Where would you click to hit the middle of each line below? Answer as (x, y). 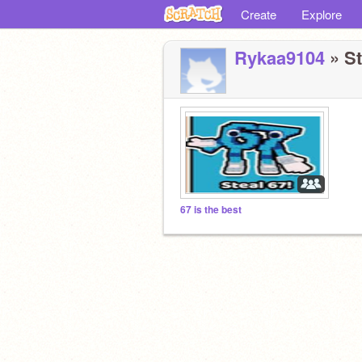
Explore (322, 14)
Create (259, 14)
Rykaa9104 (280, 57)
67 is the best (211, 210)
